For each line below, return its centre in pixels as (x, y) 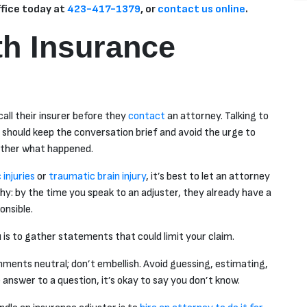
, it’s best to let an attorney (208, 177)
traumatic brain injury (97, 177)
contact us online (201, 10)
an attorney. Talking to (217, 116)
